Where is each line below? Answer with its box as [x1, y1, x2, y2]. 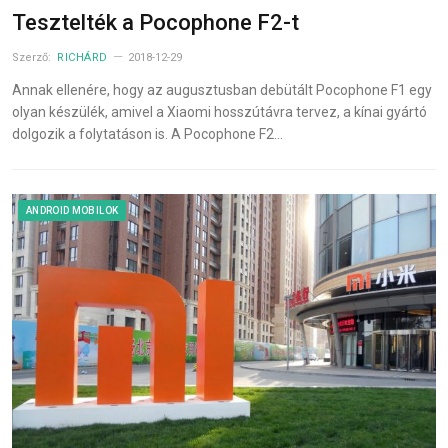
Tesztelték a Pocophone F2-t [12, 10, 299, 36]
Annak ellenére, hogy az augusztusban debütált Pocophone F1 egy [12, 82, 432, 99]
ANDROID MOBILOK [26, 205, 119, 217]
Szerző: [12, 51, 54, 65]
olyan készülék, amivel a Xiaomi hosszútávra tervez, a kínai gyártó [12, 104, 427, 121]
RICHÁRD [57, 51, 108, 65]
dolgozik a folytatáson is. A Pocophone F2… [12, 126, 283, 143]
